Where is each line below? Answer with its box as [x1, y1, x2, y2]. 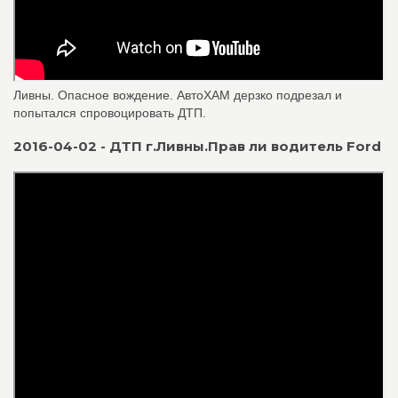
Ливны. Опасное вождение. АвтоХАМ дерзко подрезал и [13, 88, 342, 102]
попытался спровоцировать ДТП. [13, 106, 206, 120]
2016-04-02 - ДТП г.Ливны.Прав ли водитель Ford [13, 138, 381, 155]
